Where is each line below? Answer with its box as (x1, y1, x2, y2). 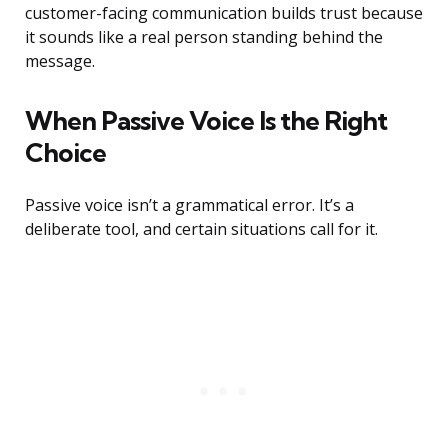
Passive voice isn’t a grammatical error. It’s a (25, 194, 354, 217)
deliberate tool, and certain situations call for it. (25, 218, 378, 241)
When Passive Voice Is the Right (25, 104, 387, 138)
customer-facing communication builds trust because (25, 2, 423, 25)
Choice (25, 136, 106, 170)
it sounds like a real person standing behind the (25, 26, 383, 49)
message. (25, 50, 95, 73)
